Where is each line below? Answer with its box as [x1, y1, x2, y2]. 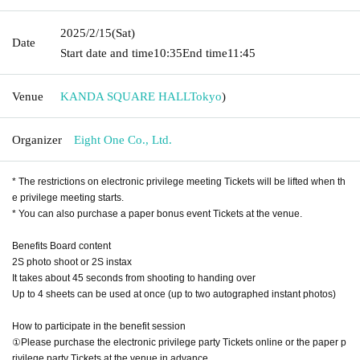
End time [182, 46, 227, 59]
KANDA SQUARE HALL [60, 89, 190, 103]
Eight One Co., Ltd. [74, 133, 172, 146]
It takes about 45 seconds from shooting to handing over [12, 272, 256, 284]
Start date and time [60, 46, 153, 59]
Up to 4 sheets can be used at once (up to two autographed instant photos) [12, 288, 336, 300]
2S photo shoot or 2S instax [12, 256, 132, 268]
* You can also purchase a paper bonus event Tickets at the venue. [12, 207, 302, 219]
